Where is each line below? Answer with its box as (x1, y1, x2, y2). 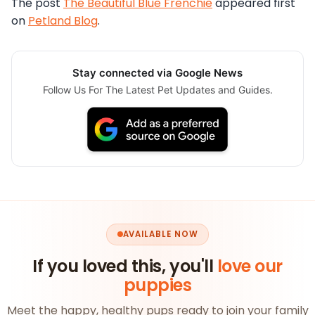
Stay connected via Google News (72, 66, 243, 80)
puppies (123, 274, 192, 297)
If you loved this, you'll (32, 255, 217, 278)
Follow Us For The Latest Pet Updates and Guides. (42, 84, 273, 96)
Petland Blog (28, 13, 98, 30)
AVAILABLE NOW (122, 228, 198, 240)
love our (217, 255, 283, 278)
